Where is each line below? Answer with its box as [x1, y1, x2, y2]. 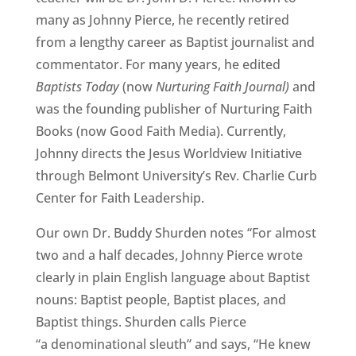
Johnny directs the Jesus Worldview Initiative [35, 145, 302, 162]
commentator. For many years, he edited [35, 56, 281, 73]
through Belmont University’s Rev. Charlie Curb [35, 167, 317, 184]
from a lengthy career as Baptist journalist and [35, 33, 315, 51]
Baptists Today [35, 78, 119, 95]
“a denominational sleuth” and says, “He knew [35, 335, 311, 353]
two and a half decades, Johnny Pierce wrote [35, 246, 303, 264]
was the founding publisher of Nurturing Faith [35, 100, 312, 118]
